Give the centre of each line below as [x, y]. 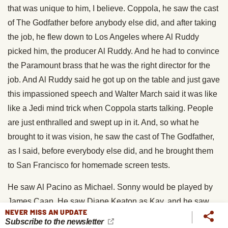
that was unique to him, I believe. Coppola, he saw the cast [113, 8]
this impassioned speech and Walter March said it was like [112, 94]
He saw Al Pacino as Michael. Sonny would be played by [110, 187]
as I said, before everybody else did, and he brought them [110, 151]
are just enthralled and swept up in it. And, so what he [103, 122]
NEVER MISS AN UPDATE [46, 212]
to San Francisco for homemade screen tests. [89, 165]
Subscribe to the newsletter [55, 222]
